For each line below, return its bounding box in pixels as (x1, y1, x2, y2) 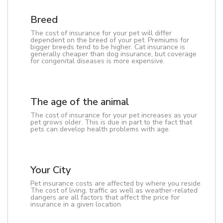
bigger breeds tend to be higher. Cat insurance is (30, 42, 185, 52)
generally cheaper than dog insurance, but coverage (30, 49, 197, 59)
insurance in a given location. (30, 200, 122, 209)
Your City (30, 163, 71, 177)
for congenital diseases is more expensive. (30, 56, 165, 66)
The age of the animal (30, 95, 129, 109)
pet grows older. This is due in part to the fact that (30, 117, 192, 127)
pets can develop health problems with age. (30, 124, 170, 134)
